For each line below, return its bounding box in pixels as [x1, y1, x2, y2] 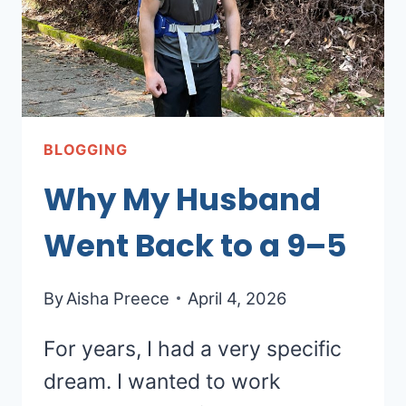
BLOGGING [43, 140, 128, 159]
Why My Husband [43, 177, 321, 221]
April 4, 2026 [188, 287, 287, 308]
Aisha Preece [66, 287, 170, 308]
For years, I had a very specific [43, 335, 342, 362]
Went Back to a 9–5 [43, 223, 347, 267]
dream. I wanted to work [43, 368, 281, 394]
